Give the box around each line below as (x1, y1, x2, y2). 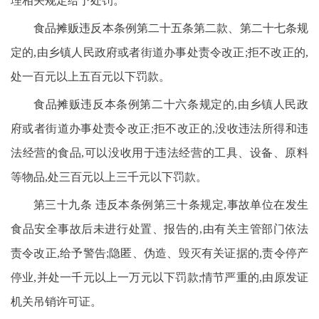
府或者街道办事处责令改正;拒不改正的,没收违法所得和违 (11, 122, 308, 135)
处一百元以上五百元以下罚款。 (11, 70, 170, 83)
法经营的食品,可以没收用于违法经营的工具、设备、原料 (11, 147, 308, 159)
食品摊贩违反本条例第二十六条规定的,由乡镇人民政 (33, 98, 308, 110)
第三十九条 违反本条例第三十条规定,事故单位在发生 (33, 199, 308, 211)
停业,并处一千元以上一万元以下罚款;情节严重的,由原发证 (11, 271, 308, 283)
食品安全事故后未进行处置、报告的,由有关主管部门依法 (11, 223, 308, 235)
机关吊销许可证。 (11, 296, 102, 308)
